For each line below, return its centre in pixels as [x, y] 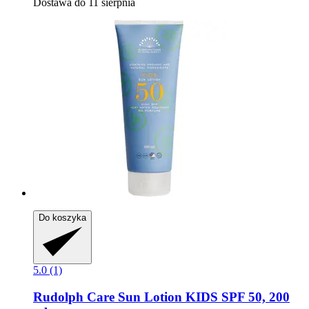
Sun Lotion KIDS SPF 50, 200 [202, 297]
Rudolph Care [74, 297]
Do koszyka [62, 218]
